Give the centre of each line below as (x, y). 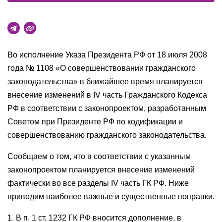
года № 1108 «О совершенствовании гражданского (102, 68)
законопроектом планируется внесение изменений (101, 170)
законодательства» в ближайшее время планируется (105, 82)
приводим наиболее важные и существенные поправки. (111, 196)
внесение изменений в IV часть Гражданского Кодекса (107, 95)
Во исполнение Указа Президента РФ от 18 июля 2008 (107, 55)
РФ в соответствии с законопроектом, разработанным (107, 108)
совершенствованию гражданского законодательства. (107, 135)
